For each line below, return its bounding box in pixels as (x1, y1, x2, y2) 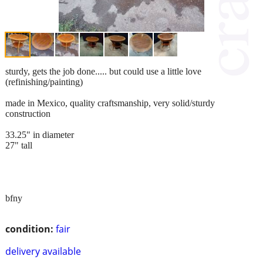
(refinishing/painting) (5, 76, 83, 87)
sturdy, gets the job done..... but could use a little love (5, 66, 201, 76)
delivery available (5, 244, 81, 258)
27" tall (5, 140, 32, 150)
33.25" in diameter (5, 129, 74, 140)
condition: (5, 222, 53, 235)
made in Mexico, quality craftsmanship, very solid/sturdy (5, 97, 215, 108)
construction (5, 108, 50, 119)
